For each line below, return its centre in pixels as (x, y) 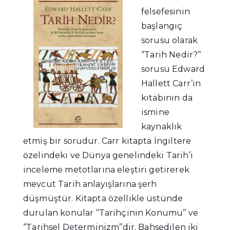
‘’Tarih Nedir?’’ (171, 55)
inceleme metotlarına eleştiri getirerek (106, 170)
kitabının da (167, 98)
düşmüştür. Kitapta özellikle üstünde (103, 199)
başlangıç (162, 26)
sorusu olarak (169, 41)
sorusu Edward (173, 69)
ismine (155, 112)
